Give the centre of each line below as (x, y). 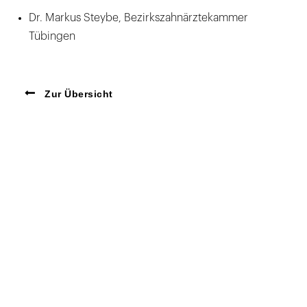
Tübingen (52, 36)
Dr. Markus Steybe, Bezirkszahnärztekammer (138, 17)
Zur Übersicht (77, 94)
